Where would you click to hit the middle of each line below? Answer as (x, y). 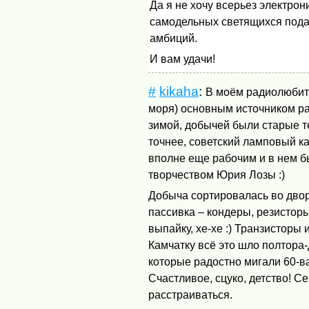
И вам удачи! (182, 59)
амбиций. (173, 38)
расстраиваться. (191, 295)
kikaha (179, 91)
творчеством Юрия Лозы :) (217, 175)
